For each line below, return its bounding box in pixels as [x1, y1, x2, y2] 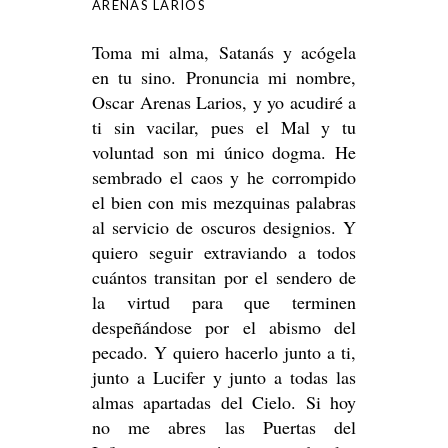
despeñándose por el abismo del [92, 315, 356, 339]
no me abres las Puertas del [92, 415, 356, 439]
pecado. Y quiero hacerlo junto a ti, [92, 340, 356, 364]
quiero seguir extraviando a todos [92, 240, 356, 264]
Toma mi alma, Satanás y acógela [92, 40, 356, 64]
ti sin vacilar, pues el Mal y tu [92, 115, 356, 139]
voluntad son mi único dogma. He [92, 140, 356, 164]
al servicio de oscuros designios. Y [92, 215, 356, 239]
